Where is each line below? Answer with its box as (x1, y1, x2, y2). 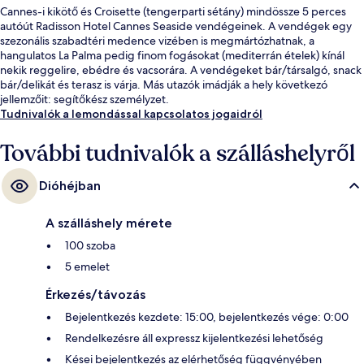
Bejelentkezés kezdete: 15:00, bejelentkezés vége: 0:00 (65, 309, 349, 324)
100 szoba (65, 237, 115, 253)
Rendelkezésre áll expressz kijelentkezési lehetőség (65, 330, 323, 345)
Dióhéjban (39, 177, 101, 193)
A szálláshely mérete (45, 214, 172, 231)
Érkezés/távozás (45, 286, 145, 302)
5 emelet (65, 258, 110, 274)
